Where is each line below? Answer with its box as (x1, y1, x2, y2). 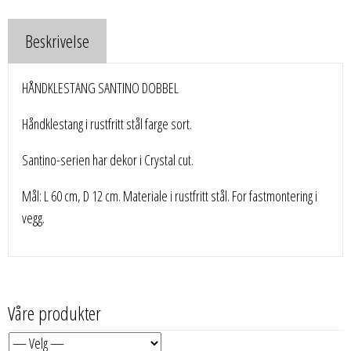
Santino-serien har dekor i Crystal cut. (22, 150, 194, 169)
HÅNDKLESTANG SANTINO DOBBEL (22, 78, 179, 97)
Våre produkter (8, 299, 101, 326)
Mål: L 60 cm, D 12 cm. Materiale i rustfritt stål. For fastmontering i (22, 186, 318, 205)
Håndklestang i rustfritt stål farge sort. (22, 114, 193, 133)
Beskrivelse (25, 28, 89, 52)
